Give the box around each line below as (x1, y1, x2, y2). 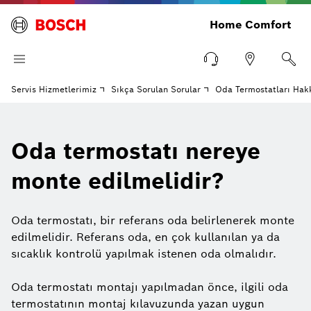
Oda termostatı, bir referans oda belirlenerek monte (11, 213, 294, 228)
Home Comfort (210, 17, 292, 32)
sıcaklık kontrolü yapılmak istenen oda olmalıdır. (11, 246, 276, 261)
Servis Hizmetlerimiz (11, 84, 96, 94)
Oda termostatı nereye (11, 137, 260, 165)
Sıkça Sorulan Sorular (111, 84, 201, 94)
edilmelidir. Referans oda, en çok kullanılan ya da (11, 230, 280, 244)
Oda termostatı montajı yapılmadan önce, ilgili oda (11, 280, 288, 294)
